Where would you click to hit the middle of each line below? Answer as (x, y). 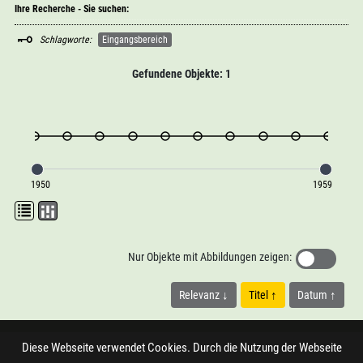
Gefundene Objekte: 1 (181, 74)
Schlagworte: (65, 39)
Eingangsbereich (135, 39)
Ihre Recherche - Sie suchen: (71, 9)
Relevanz (201, 295)
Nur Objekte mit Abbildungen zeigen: (210, 257)
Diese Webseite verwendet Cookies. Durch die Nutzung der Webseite (181, 348)
